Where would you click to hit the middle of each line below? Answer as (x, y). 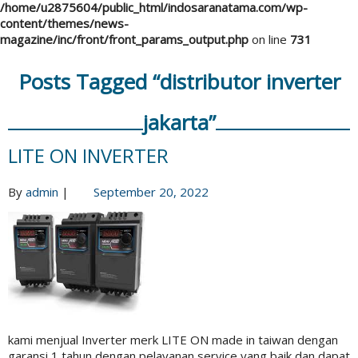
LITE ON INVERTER (88, 156)
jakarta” (179, 123)
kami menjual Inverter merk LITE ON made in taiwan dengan (173, 340)
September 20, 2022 (151, 192)
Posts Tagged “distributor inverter (179, 82)
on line (269, 40)
